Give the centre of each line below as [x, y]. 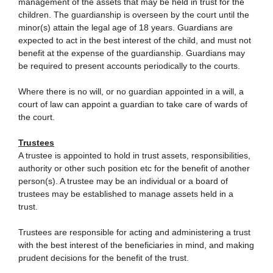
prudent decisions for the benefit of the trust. [104, 258]
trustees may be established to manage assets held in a [126, 194]
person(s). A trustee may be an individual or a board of [123, 181]
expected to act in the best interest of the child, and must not [135, 40]
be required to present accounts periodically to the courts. [129, 66]
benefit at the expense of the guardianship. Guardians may [133, 53]
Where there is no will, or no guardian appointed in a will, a [131, 91]
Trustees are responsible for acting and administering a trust [134, 232]
